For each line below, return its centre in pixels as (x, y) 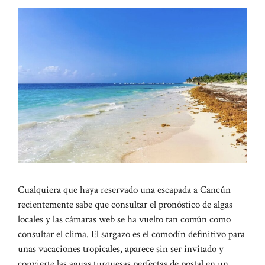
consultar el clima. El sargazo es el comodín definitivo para (131, 234)
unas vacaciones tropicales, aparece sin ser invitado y (121, 249)
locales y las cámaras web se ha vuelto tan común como (124, 219)
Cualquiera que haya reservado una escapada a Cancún (124, 190)
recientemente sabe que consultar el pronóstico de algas (125, 204)
